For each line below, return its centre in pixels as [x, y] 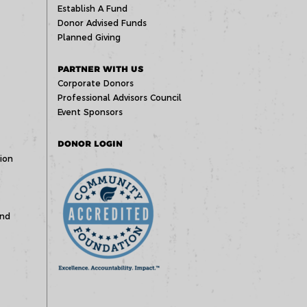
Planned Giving [89, 37]
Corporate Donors [95, 83]
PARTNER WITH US [100, 69]
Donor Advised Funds [102, 23]
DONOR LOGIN [90, 144]
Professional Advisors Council [119, 98]
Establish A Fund [92, 9]
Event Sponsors [90, 112]
